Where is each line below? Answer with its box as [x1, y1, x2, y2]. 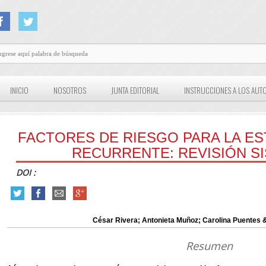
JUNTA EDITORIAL [111, 84, 160, 97]
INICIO [10, 84, 29, 97]
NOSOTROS [53, 84, 87, 97]
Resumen [185, 239, 233, 254]
